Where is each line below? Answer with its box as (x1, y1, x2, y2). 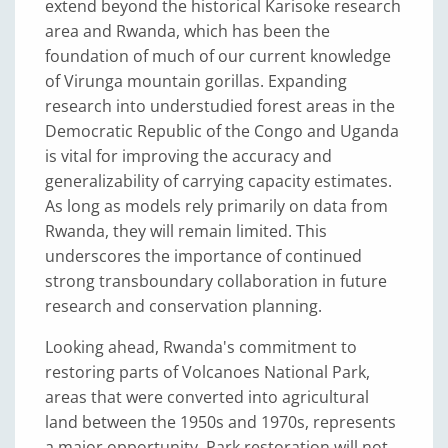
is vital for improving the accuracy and (45, 145, 332, 167)
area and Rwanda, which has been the (45, 20, 330, 42)
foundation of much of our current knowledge (45, 45, 391, 67)
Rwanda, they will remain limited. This (45, 220, 327, 242)
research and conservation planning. (45, 295, 322, 317)
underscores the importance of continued (45, 245, 362, 267)
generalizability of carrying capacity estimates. (45, 170, 392, 192)
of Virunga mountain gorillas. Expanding (45, 70, 347, 92)
